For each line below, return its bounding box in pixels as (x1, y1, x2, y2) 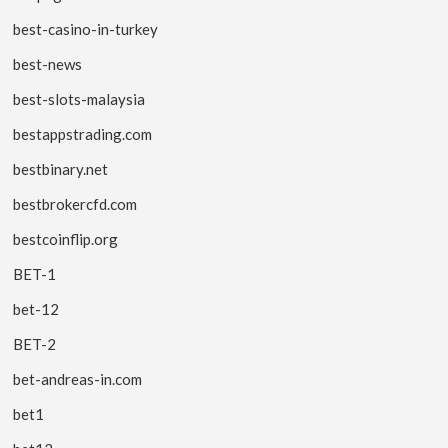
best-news (13, 54, 83, 73)
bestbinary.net (13, 159, 109, 178)
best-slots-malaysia (13, 89, 146, 108)
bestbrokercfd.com (13, 194, 138, 213)
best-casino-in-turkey (13, 19, 159, 38)
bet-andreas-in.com (13, 369, 143, 388)
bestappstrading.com (13, 124, 153, 143)
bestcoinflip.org (13, 229, 119, 248)
